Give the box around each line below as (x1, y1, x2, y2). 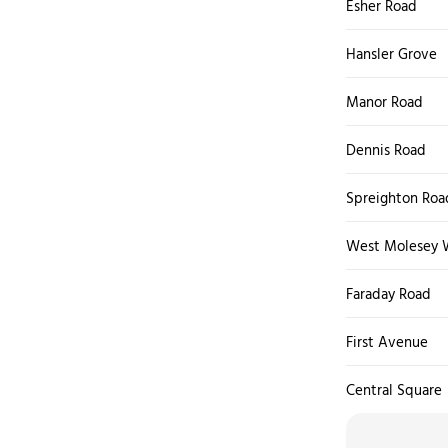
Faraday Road (346, 282, 431, 305)
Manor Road (346, 90, 423, 113)
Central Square (346, 378, 442, 401)
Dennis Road (346, 138, 426, 161)
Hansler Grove (346, 42, 437, 65)
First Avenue (346, 330, 428, 353)
